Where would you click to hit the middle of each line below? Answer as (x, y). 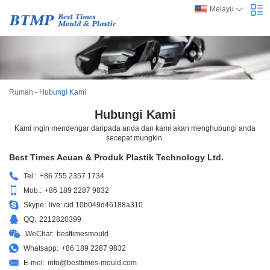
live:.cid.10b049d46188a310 (96, 205)
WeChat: (39, 234)
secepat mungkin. (135, 138)
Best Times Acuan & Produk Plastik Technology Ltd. (116, 157)
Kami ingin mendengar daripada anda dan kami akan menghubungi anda (135, 128)
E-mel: (34, 262)
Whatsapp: (41, 248)
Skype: (35, 205)
